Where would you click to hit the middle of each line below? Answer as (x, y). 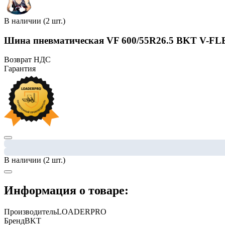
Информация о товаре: (66, 191)
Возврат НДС (27, 60)
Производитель (30, 212)
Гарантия (20, 69)
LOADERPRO (82, 212)
